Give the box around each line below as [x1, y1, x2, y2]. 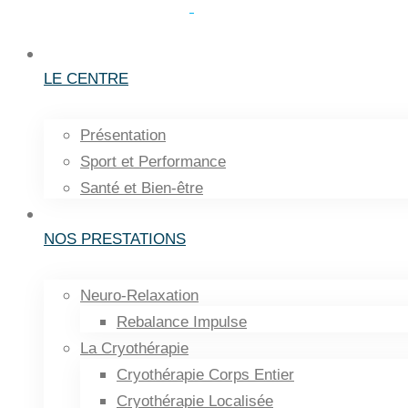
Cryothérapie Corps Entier [117, 366, 294, 383]
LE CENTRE [44, 70, 128, 87]
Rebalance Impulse [117, 313, 247, 331]
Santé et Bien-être [80, 179, 203, 197]
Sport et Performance [80, 153, 226, 170]
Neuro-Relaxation [80, 287, 199, 304]
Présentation [80, 127, 166, 144]
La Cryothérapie [80, 340, 189, 357]
